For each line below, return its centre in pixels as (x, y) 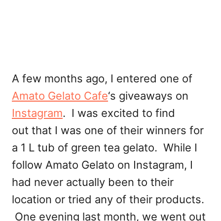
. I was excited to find (119, 113)
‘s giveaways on (148, 96)
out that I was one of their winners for (108, 130)
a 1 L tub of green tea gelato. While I (105, 148)
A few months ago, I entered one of (102, 79)
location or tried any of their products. (108, 200)
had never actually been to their (93, 182)
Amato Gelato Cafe (60, 96)
